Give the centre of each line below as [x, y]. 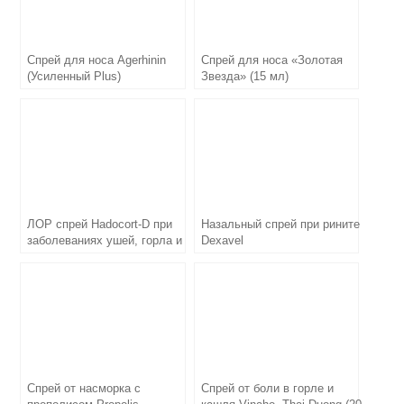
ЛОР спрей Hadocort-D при [100, 224]
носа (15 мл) [61, 256]
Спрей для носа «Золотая [271, 60]
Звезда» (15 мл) [244, 76]
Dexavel [222, 240]
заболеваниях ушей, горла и [105, 240]
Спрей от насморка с [84, 388]
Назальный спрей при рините [280, 224]
